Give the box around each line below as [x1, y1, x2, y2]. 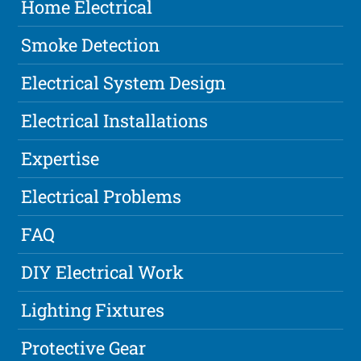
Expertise [21, 147, 100, 171]
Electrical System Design [21, 71, 226, 95]
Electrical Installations [21, 109, 209, 133]
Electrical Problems [21, 185, 182, 209]
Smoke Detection [21, 33, 160, 57]
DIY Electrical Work [21, 260, 185, 284]
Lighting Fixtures [21, 298, 165, 322]
